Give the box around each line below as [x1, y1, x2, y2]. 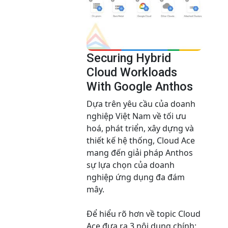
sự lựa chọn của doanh [87, 159, 175, 171]
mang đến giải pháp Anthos [87, 147, 193, 159]
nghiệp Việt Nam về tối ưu [87, 110, 186, 122]
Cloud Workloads [87, 65, 177, 80]
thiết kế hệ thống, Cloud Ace [87, 135, 195, 147]
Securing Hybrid [87, 51, 171, 66]
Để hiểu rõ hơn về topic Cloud [87, 208, 201, 220]
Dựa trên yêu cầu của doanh [87, 98, 195, 110]
